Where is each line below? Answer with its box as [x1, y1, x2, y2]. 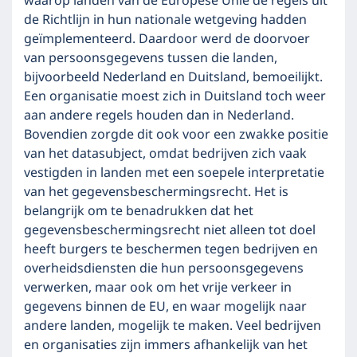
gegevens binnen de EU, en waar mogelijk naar [24, 296, 307, 317]
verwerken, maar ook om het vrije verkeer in [24, 277, 292, 298]
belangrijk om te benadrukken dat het [24, 201, 253, 222]
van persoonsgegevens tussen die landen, [24, 48, 277, 69]
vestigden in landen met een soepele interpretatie [24, 163, 324, 183]
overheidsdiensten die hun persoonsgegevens [24, 258, 304, 279]
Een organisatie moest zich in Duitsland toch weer [24, 86, 326, 107]
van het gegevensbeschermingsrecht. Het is [24, 182, 288, 202]
